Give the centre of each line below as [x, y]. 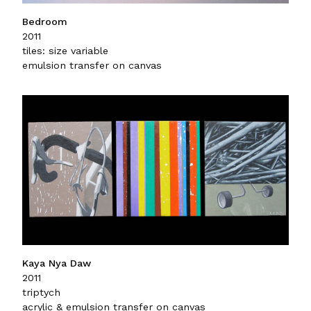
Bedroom [45, 21]
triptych [41, 292]
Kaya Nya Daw [57, 263]
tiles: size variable [65, 50]
